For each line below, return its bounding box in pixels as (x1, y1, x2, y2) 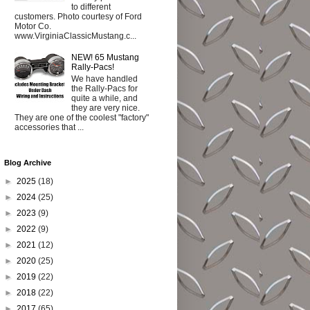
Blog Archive (4, 158, 51, 167)
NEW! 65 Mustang (71, 53, 139, 63)
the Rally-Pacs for (71, 83, 138, 93)
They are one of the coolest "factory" (15, 112, 149, 122)
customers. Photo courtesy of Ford (15, 12, 142, 22)
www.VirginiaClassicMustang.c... (15, 31, 136, 42)
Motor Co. (15, 21, 51, 32)
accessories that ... (15, 122, 84, 132)
